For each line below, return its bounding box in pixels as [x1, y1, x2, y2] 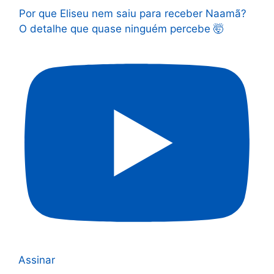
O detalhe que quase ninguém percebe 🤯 [19, 23, 224, 35]
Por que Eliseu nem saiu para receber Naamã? [19, 7, 246, 20]
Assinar [18, 253, 55, 266]
